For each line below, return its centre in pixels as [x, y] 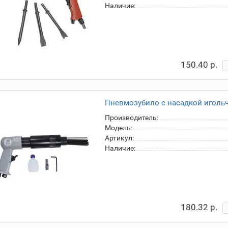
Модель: [118, 128]
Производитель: [131, 118]
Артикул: [119, 138]
